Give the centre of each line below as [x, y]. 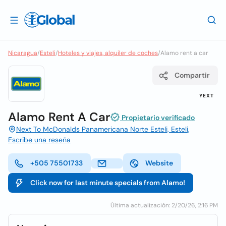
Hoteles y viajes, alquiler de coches [108, 53]
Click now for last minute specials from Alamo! [108, 183]
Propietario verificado [157, 118]
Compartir [192, 75]
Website [159, 163]
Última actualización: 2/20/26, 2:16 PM [164, 205]
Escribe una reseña [39, 140]
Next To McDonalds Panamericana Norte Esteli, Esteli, [103, 129]
